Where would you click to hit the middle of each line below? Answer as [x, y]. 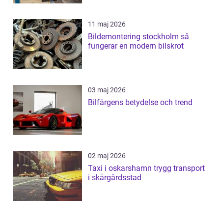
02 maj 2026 [107, 155]
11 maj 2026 [107, 24]
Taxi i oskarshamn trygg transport [121, 168]
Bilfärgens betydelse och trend [140, 102]
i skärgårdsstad [115, 177]
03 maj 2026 [107, 90]
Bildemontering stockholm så [134, 36]
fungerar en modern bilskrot [136, 46]
